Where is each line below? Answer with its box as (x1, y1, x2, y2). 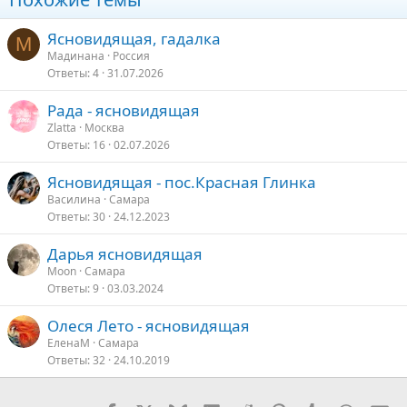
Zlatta (47, 120, 76, 136)
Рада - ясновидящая (47, 100, 200, 122)
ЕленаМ (47, 335, 90, 352)
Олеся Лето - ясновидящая (47, 315, 250, 337)
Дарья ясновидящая (47, 243, 203, 265)
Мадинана (47, 48, 104, 65)
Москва (84, 120, 124, 136)
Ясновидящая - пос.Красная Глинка (47, 172, 316, 194)
